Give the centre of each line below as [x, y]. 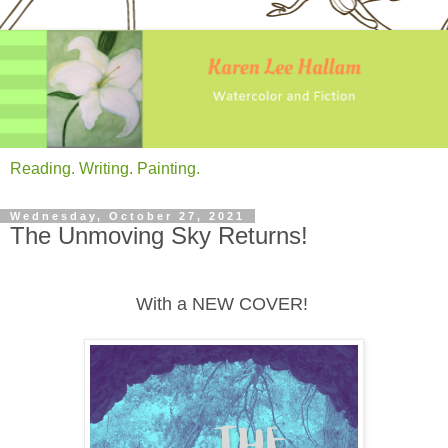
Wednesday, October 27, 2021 [127, 215]
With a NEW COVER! [224, 304]
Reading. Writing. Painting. [105, 168]
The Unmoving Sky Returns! [159, 235]
